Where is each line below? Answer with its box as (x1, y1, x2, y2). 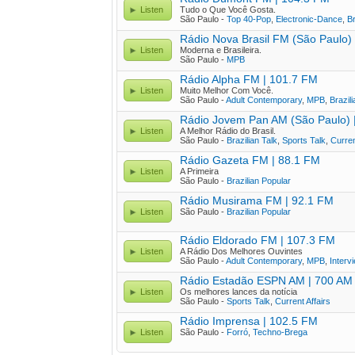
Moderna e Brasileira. (180, 45, 261, 55)
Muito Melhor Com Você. (180, 86, 273, 95)
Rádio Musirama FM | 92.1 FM (180, 194, 334, 207)
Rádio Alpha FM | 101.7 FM (180, 73, 318, 86)
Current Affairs (275, 296, 330, 306)
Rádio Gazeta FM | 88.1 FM (180, 154, 320, 166)
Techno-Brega (253, 327, 307, 337)
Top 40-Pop (227, 14, 271, 24)
